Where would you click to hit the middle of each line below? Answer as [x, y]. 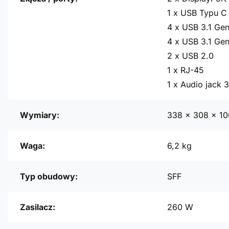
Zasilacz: [38, 207]
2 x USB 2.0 [190, 56]
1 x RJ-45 [186, 70]
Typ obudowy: [49, 177]
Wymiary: [40, 115]
